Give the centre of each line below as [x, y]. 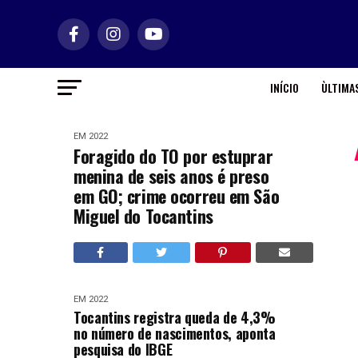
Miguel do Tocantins [143, 216]
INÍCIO [284, 88]
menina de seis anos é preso [171, 176]
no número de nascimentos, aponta [175, 333]
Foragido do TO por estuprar [173, 156]
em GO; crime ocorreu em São [177, 196]
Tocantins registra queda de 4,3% [175, 317]
